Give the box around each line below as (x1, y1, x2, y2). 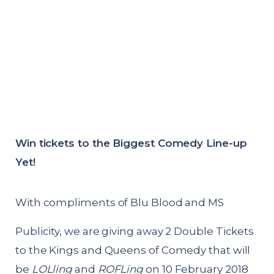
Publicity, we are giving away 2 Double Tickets (15, 225, 254, 238)
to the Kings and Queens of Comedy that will (15, 244, 251, 257)
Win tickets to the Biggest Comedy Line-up (15, 137, 247, 150)
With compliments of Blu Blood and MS (15, 196, 224, 209)
